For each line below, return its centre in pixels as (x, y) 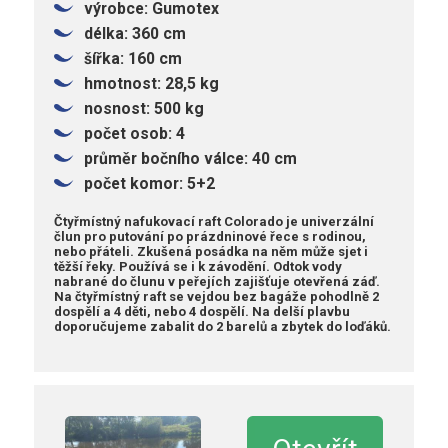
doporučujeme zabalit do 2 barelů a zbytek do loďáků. (223, 326)
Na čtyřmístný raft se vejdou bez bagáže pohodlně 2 (217, 296)
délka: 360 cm (135, 34)
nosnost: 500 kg (144, 109)
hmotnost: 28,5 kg (152, 84)
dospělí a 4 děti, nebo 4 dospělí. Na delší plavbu (202, 311)
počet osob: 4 (135, 134)
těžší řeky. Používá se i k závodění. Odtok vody (198, 266)
